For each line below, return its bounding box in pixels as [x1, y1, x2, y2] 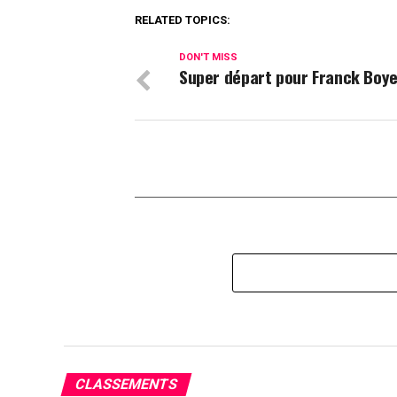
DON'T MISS [179, 51, 237, 63]
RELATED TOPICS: [135, 13, 230, 27]
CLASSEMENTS [73, 376, 180, 393]
